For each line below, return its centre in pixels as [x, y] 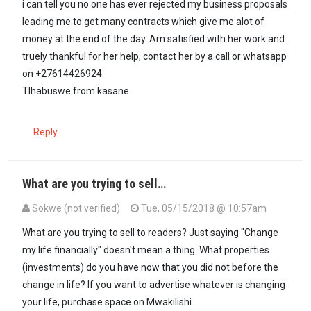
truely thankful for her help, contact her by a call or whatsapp [154, 57]
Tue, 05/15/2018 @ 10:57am [203, 209]
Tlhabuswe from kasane [76, 91]
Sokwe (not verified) [76, 209]
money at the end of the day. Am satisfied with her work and [153, 39]
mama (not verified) [264, 225]
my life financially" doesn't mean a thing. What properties [146, 250]
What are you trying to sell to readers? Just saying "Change [150, 233]
